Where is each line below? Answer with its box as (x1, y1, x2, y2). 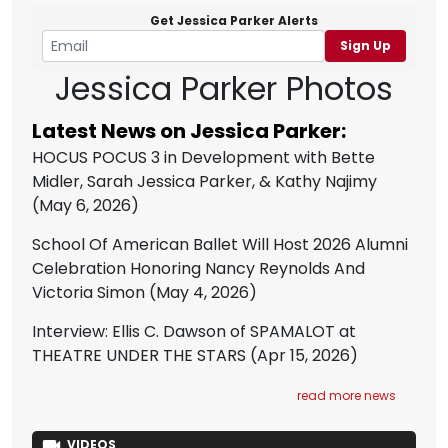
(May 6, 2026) (32, 194, 139, 217)
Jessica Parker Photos (55, 66, 393, 111)
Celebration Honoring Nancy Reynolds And (32, 257, 365, 280)
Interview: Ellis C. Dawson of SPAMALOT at (32, 320, 356, 343)
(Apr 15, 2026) (246, 344, 358, 367)
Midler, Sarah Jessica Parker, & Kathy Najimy (32, 170, 377, 193)
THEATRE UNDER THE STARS (32, 344, 246, 367)
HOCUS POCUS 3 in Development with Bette (32, 146, 375, 169)
